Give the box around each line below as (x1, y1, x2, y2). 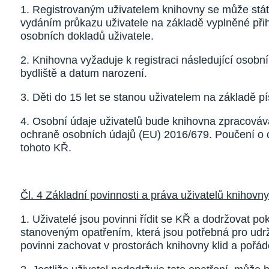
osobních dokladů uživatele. (20, 30, 154, 42)
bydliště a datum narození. (20, 67, 147, 79)
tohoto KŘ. (20, 142, 71, 154)
